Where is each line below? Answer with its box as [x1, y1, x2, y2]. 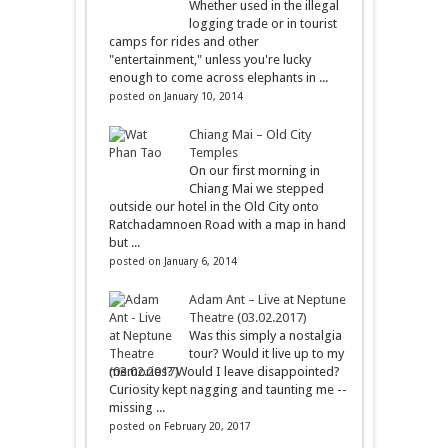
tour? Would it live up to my [188, 345, 344, 361]
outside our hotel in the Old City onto [108, 198, 319, 214]
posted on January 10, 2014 [108, 89, 243, 102]
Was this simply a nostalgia [188, 327, 342, 343]
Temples [188, 144, 238, 160]
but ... [108, 234, 140, 250]
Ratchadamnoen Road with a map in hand [108, 216, 346, 232]
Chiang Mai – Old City [188, 126, 311, 142]
